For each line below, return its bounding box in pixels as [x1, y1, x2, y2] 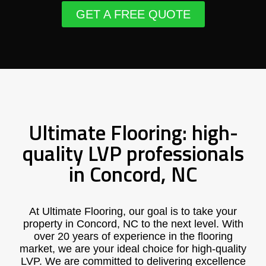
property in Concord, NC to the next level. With [23, 218, 243, 230]
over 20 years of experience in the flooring [33, 230, 233, 242]
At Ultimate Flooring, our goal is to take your [29, 205, 237, 217]
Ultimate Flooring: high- [28, 116, 238, 148]
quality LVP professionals [22, 137, 244, 169]
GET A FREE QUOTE [75, 8, 191, 21]
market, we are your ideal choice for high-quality [20, 243, 246, 255]
